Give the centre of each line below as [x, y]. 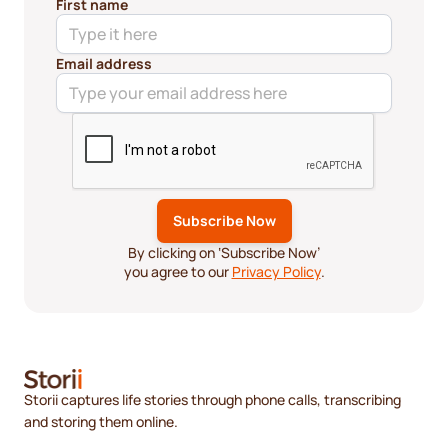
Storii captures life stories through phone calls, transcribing [212, 399]
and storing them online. [101, 421]
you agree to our [177, 271]
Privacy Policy [276, 271]
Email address [104, 63]
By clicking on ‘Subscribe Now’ [224, 252]
